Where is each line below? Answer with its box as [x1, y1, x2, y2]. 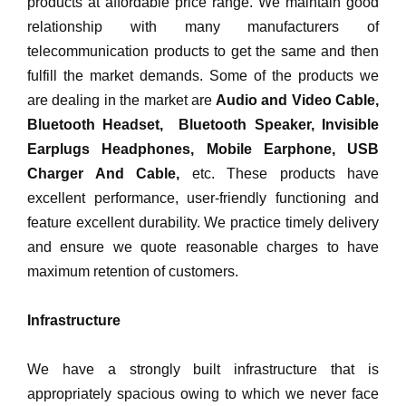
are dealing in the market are [27, 92, 213, 108]
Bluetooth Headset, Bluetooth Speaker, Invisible [27, 116, 379, 132]
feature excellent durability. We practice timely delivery [27, 214, 379, 230]
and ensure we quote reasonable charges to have [27, 238, 379, 255]
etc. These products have [179, 165, 379, 181]
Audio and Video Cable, [212, 92, 380, 108]
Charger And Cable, [27, 165, 179, 181]
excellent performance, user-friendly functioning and [27, 189, 379, 206]
